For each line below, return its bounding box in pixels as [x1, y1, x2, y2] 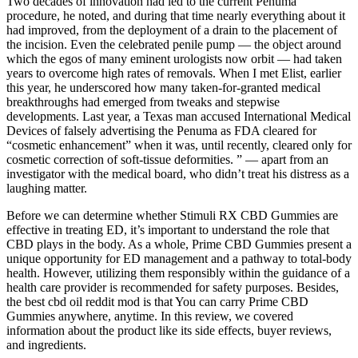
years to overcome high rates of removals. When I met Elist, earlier [6, 66, 341, 81]
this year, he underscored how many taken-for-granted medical [6, 81, 320, 95]
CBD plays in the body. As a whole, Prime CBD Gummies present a [6, 237, 352, 252]
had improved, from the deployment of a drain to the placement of [6, 23, 337, 38]
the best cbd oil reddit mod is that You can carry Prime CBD [6, 295, 308, 309]
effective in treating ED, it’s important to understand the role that [6, 223, 329, 237]
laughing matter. [6, 181, 87, 196]
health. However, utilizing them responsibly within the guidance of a [6, 266, 350, 280]
